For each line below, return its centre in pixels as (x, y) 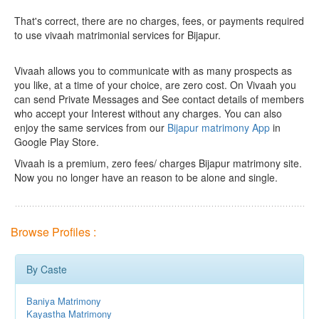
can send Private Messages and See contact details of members (159, 99)
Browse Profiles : (53, 232)
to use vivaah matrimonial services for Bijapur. (117, 35)
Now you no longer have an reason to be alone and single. (146, 177)
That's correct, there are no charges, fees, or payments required (159, 21)
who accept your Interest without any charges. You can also (148, 113)
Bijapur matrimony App (219, 127)
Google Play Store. (57, 142)
